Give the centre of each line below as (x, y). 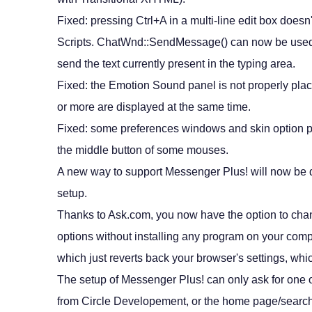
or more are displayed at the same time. (154, 107)
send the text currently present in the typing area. (176, 64)
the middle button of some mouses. (143, 150)
